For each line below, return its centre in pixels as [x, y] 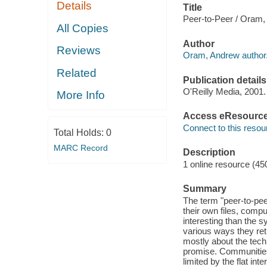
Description [209, 153]
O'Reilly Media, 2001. [224, 92]
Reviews [79, 51]
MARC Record [80, 148]
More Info [81, 95]
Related [77, 73]
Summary [204, 189]
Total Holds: [80, 132]
